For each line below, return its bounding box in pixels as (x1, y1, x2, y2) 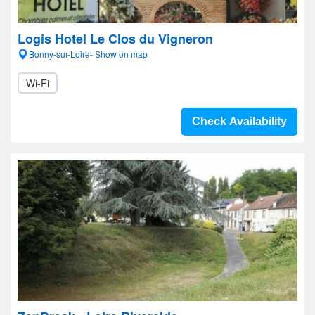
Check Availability (192, 115, 287, 127)
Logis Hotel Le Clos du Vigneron (18, 30, 213, 48)
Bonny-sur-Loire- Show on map (29, 48, 148, 60)
